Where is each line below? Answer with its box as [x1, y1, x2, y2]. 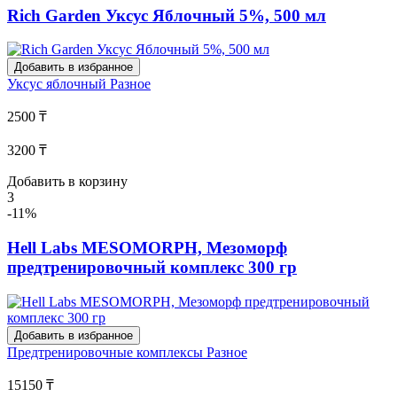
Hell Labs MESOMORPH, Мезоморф [7, 237, 287, 257]
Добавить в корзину [7, 174, 128, 190]
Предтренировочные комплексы [7, 344, 206, 360]
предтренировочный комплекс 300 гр [7, 257, 297, 276]
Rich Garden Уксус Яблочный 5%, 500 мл [7, 5, 326, 25]
